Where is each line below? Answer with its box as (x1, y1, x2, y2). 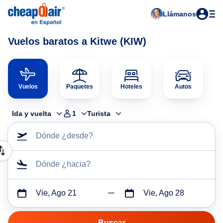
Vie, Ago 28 (143, 189, 184, 197)
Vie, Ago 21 (36, 189, 77, 197)
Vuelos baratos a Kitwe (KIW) (8, 36, 146, 47)
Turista (87, 110, 111, 117)
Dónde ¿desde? (36, 131, 93, 140)
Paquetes (66, 83, 93, 90)
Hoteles (120, 83, 142, 90)
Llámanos (163, 10, 196, 18)
